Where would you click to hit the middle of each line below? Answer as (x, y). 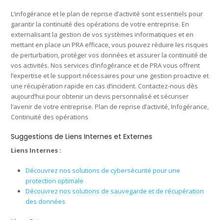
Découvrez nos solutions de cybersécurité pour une (103, 170)
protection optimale (55, 180)
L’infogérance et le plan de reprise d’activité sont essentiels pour (107, 14)
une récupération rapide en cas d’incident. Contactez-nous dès (105, 86)
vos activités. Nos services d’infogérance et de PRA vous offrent (106, 65)
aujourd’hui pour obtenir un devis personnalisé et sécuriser (100, 96)
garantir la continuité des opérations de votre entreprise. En (100, 24)
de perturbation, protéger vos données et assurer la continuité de (109, 55)
